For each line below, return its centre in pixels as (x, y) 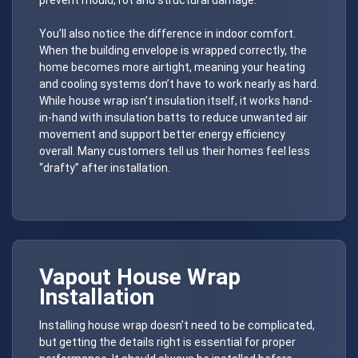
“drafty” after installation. (105, 167)
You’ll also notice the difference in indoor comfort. (167, 33)
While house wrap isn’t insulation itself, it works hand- (176, 100)
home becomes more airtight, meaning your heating (172, 67)
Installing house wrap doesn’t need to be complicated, (177, 325)
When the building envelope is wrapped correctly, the (173, 50)
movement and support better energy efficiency (162, 134)
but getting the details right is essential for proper (167, 342)
